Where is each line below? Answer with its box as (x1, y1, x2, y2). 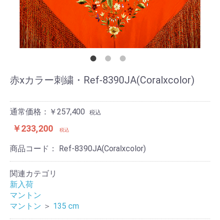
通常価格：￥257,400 (10, 107, 85, 116)
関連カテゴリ (10, 168, 57, 178)
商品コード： (10, 143, 59, 153)
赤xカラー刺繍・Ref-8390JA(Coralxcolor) (10, 74, 194, 86)
